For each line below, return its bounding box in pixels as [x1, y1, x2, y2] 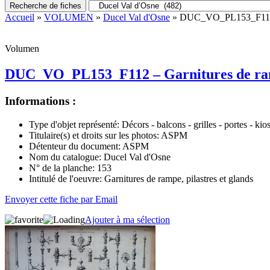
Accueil [5, 12, 34, 22]
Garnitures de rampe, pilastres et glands [102, 173, 253, 184]
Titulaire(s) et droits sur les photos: [29, 130, 159, 140]
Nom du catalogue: [29, 151, 101, 162]
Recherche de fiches [10, 1, 81, 10]
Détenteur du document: [29, 140, 121, 151]
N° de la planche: [29, 162, 95, 173]
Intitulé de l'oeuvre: [29, 173, 102, 184]
